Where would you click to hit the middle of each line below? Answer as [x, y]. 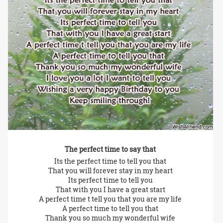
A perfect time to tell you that [111, 208]
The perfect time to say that [111, 149]
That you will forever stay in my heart [110, 170]
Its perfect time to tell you [110, 180]
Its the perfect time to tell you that [111, 161]
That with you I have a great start [110, 189]
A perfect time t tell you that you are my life [111, 199]
